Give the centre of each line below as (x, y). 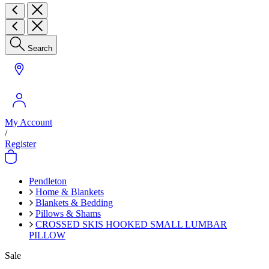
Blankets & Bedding (74, 203)
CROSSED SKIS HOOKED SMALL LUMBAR (131, 224)
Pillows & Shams (68, 213)
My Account (29, 122)
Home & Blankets (70, 192)
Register (20, 144)
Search (40, 48)
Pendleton (48, 181)
